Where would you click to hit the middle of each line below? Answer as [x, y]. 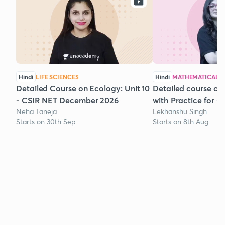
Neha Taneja [36, 111]
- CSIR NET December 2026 [68, 100]
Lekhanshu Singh [180, 111]
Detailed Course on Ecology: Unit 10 [83, 88]
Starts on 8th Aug [181, 122]
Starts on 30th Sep [46, 122]
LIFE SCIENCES [57, 77]
